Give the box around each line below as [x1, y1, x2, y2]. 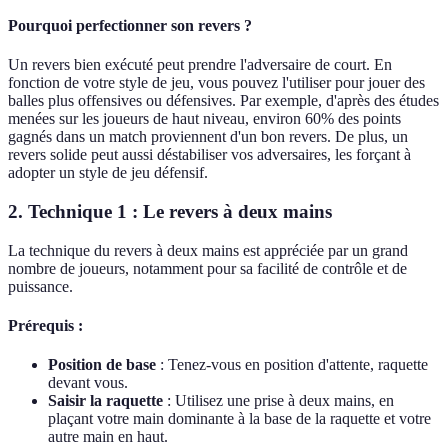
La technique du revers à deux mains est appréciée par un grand [8, 241, 408, 259]
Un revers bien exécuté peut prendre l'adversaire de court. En [8, 56, 392, 74]
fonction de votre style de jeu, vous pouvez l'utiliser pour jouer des [8, 74, 425, 92]
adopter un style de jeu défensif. [8, 164, 208, 182]
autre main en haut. [48, 428, 168, 446]
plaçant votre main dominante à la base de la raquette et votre [48, 410, 431, 428]
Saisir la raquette [48, 392, 163, 410]
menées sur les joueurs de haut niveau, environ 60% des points [8, 110, 401, 128]
